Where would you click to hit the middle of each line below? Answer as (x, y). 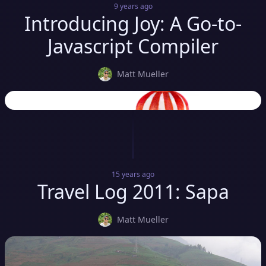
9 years (126, 6)
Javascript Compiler (133, 46)
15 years (126, 174)
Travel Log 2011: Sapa (133, 191)
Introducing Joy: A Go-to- (133, 23)
